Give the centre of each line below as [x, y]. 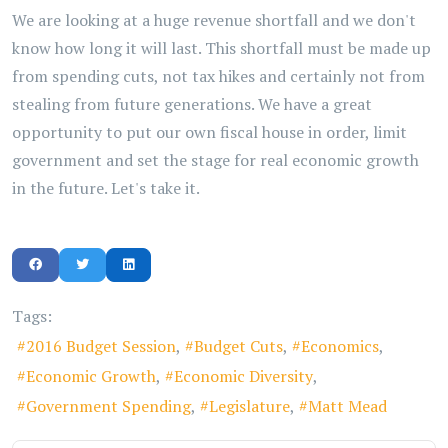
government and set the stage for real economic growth [215, 160]
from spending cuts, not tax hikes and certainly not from [218, 76]
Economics [340, 346]
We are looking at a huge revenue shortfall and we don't [214, 20]
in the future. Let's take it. [106, 188]
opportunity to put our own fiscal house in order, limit [209, 132]
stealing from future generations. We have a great [192, 104]
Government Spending [108, 406]
